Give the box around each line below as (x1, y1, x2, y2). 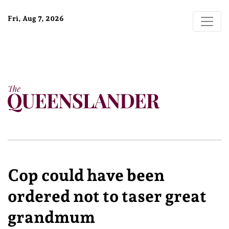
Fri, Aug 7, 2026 (8, 14, 64, 22)
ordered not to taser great (8, 187, 207, 206)
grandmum (8, 208, 95, 227)
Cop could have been (8, 166, 165, 185)
